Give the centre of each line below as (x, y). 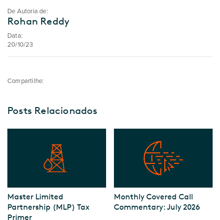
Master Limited (35, 197)
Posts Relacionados (53, 110)
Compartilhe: (26, 81)
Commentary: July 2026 (157, 207)
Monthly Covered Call (154, 197)
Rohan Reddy (39, 21)
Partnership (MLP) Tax (48, 207)
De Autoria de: (28, 11)
